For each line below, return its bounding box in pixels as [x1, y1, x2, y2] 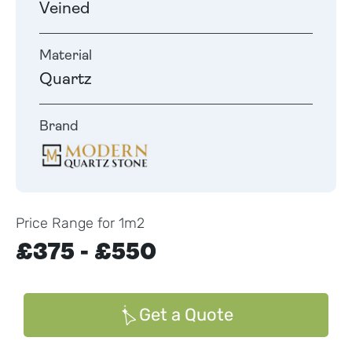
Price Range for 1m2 [16, 214, 145, 233]
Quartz [39, 71, 91, 88]
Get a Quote [139, 304, 234, 326]
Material [39, 48, 92, 64]
